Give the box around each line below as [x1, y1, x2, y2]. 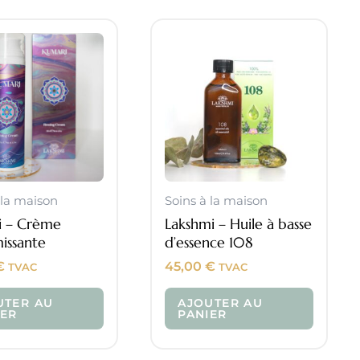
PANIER [178, 306, 227, 321]
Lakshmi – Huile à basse [165, 214, 313, 233]
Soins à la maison [165, 193, 268, 209]
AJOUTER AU [178, 295, 264, 310]
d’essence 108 [165, 232, 254, 252]
